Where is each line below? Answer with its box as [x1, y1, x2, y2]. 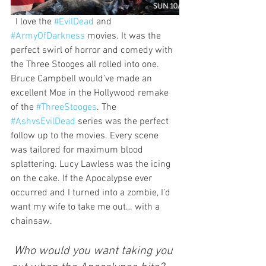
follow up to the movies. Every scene [11, 129, 161, 142]
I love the [15, 15, 54, 28]
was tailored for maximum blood [11, 144, 145, 156]
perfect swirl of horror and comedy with [11, 44, 175, 56]
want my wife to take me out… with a [11, 201, 162, 213]
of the [11, 101, 36, 113]
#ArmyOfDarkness [11, 30, 85, 42]
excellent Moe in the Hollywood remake [11, 87, 171, 99]
